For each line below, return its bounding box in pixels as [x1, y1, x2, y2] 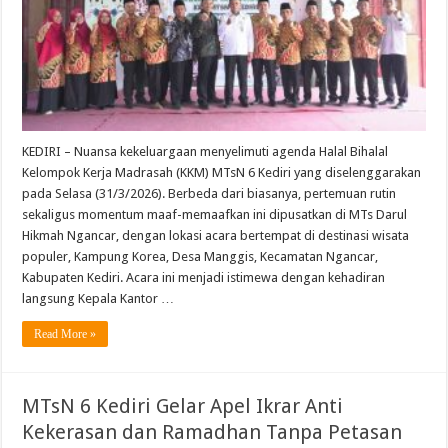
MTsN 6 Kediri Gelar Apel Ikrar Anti [22, 394, 344, 419]
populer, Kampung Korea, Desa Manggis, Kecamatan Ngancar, [22, 249, 379, 265]
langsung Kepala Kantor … [22, 291, 175, 307]
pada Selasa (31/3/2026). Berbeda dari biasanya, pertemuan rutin [22, 186, 397, 202]
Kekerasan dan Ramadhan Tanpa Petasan [22, 420, 403, 445]
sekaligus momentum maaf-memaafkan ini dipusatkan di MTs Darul [22, 207, 408, 223]
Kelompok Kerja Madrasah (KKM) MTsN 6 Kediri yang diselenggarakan [22, 165, 422, 181]
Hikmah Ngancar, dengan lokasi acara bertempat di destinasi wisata [22, 228, 410, 244]
